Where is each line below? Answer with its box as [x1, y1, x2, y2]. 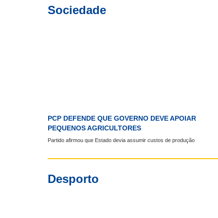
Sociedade [48, 3, 107, 17]
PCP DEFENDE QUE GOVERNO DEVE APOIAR [48, 114, 197, 123]
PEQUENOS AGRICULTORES [48, 124, 142, 132]
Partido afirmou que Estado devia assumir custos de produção [48, 137, 195, 143]
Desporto [48, 172, 99, 185]
